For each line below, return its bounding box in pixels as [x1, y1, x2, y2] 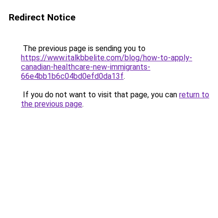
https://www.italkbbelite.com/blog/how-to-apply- [21, 53, 192, 62]
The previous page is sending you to [21, 44, 145, 53]
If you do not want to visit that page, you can [21, 90, 179, 99]
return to [179, 90, 209, 99]
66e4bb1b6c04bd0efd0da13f [21, 72, 124, 81]
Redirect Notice [9, 12, 75, 23]
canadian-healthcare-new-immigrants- [21, 62, 150, 72]
